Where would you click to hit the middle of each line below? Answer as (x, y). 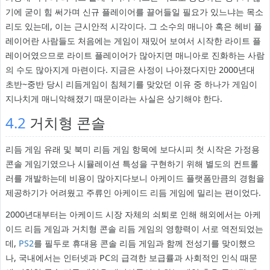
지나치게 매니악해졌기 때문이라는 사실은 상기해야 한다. (114, 99)
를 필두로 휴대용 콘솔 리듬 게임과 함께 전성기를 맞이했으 (144, 243)
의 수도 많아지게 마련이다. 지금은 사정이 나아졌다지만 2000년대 (130, 70)
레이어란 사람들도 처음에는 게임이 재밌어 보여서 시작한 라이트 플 (133, 41)
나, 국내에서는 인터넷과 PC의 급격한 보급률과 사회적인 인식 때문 (131, 258)
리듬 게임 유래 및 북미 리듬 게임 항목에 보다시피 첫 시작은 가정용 (132, 149)
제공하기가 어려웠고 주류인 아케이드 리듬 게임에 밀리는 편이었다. (133, 193)
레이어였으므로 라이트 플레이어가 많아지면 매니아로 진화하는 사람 (135, 55)
